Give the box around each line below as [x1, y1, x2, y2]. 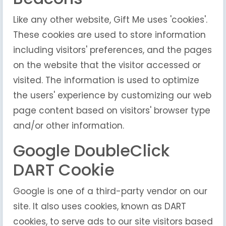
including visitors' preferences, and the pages [13, 44, 212, 56]
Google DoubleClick [13, 139, 169, 162]
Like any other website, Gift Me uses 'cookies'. [13, 14, 207, 26]
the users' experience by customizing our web [13, 89, 211, 101]
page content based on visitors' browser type [13, 104, 210, 117]
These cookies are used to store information [13, 29, 206, 41]
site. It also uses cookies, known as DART [13, 200, 186, 212]
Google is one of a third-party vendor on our [13, 185, 207, 197]
